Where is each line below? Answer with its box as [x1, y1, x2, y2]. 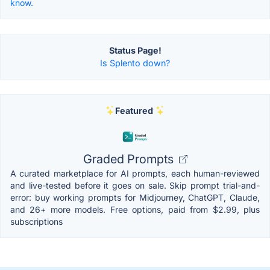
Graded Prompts [83, 151, 177, 166]
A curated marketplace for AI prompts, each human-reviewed [10, 168, 260, 178]
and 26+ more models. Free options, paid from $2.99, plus [10, 204, 260, 215]
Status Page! [108, 45, 162, 55]
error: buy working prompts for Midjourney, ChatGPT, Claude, [10, 192, 260, 202]
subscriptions [10, 216, 63, 227]
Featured [115, 105, 153, 116]
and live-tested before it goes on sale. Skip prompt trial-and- [10, 180, 260, 190]
